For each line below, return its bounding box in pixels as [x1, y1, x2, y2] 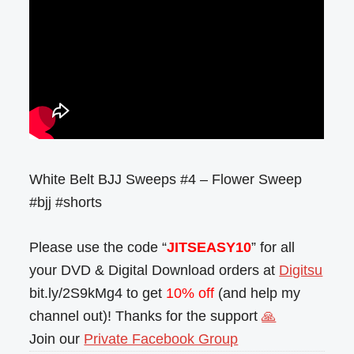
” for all [251, 239, 296, 256]
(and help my [214, 285, 301, 302]
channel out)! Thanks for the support [29, 308, 262, 325]
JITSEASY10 [167, 239, 252, 256]
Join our [29, 331, 85, 348]
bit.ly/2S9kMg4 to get [29, 285, 167, 302]
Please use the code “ [29, 239, 168, 256]
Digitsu [279, 262, 323, 279]
